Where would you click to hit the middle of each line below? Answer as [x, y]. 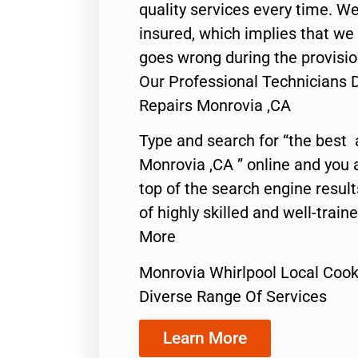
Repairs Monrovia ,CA [215, 105]
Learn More [205, 338]
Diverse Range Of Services [233, 296]
